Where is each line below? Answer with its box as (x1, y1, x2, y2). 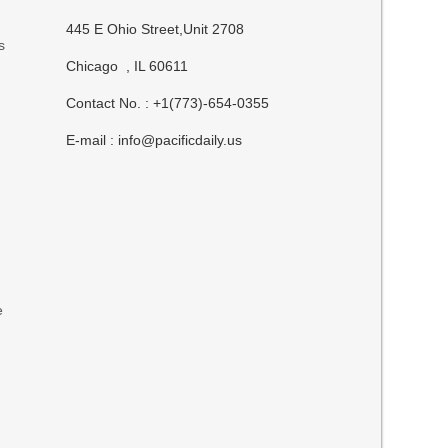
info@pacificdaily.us (118, 132, 243, 148)
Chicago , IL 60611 (66, 58, 189, 74)
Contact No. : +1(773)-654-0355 (66, 95, 270, 111)
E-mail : (66, 132, 119, 148)
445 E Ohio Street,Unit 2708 (66, 21, 245, 37)
